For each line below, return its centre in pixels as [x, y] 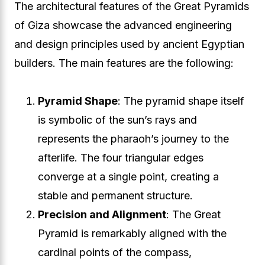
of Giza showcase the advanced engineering [123, 25]
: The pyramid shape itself [181, 101]
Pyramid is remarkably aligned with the [132, 233]
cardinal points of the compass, [115, 252]
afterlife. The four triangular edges [121, 158]
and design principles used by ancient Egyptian [129, 44]
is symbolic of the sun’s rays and [117, 120]
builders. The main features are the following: [124, 63]
